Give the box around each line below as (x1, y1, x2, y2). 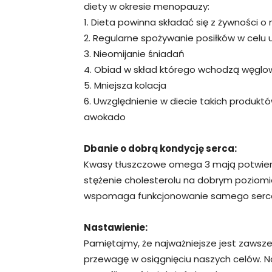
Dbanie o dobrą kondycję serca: (84, 142, 237, 155)
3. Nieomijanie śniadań (84, 47, 185, 60)
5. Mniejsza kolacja (84, 79, 166, 92)
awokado (84, 110, 126, 123)
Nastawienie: (84, 221, 148, 234)
